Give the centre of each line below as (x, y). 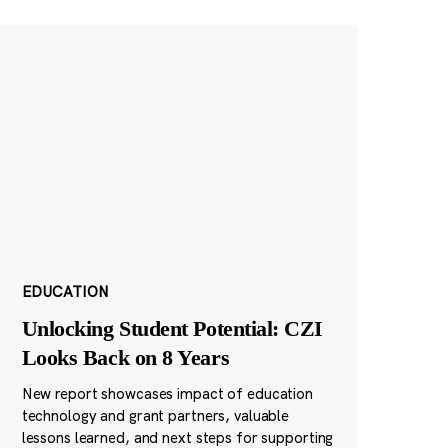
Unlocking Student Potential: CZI (172, 329)
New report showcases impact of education (167, 394)
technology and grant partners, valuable (155, 416)
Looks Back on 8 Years (125, 358)
